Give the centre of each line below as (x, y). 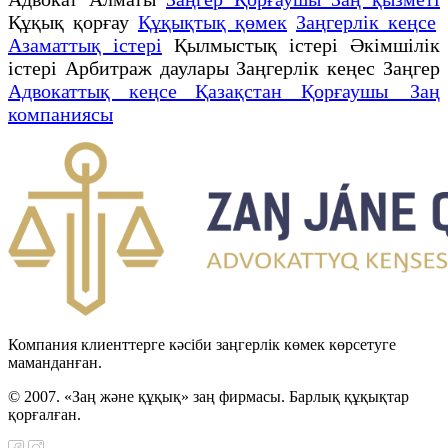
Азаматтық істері (85, 45)
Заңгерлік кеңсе (366, 22)
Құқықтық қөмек (212, 22)
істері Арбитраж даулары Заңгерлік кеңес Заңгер (224, 68)
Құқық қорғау (73, 22)
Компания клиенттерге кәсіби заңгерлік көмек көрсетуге (202, 345)
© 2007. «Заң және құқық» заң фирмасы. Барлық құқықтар (208, 397)
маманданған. (55, 363)
